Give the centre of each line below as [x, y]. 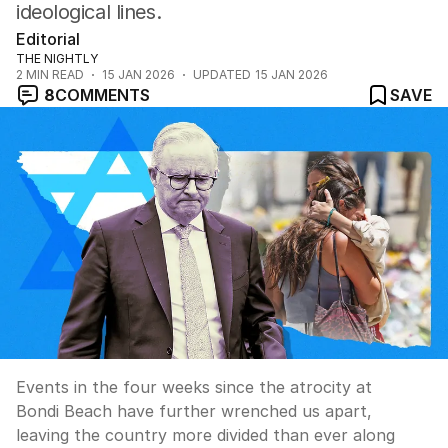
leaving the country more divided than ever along [205, 435]
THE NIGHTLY [57, 58]
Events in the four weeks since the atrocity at [194, 387]
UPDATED [222, 74]
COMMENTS [102, 95]
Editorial [48, 39]
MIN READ [53, 74]
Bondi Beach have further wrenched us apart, [194, 411]
